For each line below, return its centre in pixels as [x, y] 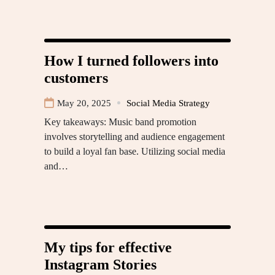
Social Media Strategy [168, 103]
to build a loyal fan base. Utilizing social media [135, 151]
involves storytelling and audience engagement [134, 136]
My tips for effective [108, 247]
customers [76, 78]
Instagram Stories [100, 264]
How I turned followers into [131, 60]
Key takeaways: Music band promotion [120, 122]
